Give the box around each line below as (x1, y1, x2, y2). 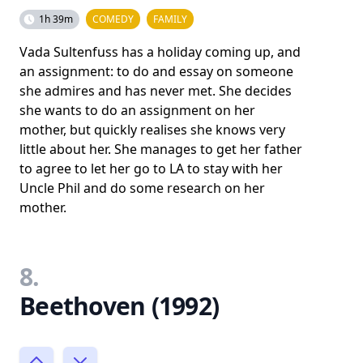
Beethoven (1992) (19, 289, 219, 322)
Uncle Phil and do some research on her (19, 179, 265, 197)
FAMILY (153, 12, 187, 26)
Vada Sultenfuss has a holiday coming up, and (19, 43, 301, 61)
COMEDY (92, 12, 134, 26)
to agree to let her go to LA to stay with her (19, 160, 283, 177)
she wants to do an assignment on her (19, 101, 255, 119)
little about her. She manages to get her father (19, 140, 302, 158)
